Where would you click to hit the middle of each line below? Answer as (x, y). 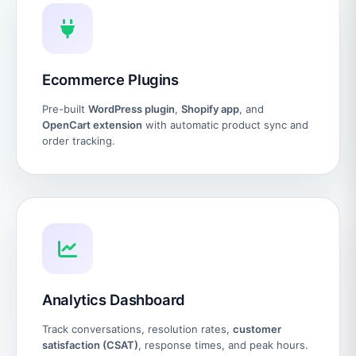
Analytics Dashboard (114, 299)
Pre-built (65, 108)
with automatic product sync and (225, 124)
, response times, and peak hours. (223, 344)
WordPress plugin (132, 108)
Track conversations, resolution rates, (137, 329)
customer (257, 329)
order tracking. (79, 140)
